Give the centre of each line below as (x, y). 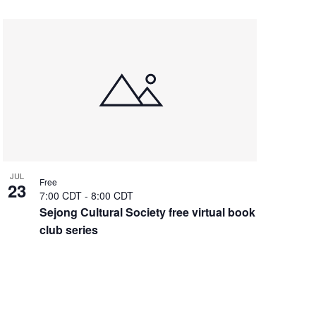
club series (68, 230)
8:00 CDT (112, 196)
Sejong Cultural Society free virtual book (147, 212)
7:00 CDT (62, 196)
